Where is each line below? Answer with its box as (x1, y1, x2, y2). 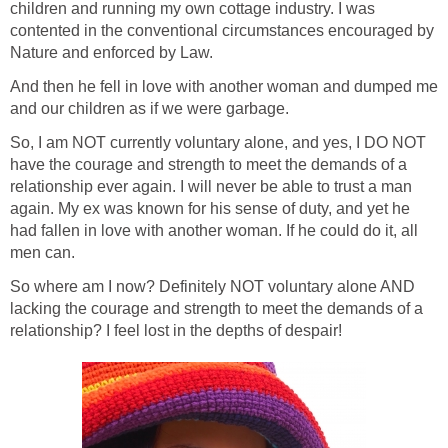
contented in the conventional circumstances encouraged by (10, 21, 434, 39)
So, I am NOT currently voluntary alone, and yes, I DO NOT (10, 133, 426, 151)
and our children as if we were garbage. (10, 99, 289, 117)
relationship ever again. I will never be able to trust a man (10, 177, 412, 195)
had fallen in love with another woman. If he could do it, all (10, 221, 418, 239)
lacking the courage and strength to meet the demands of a (10, 299, 423, 317)
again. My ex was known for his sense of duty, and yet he (10, 199, 410, 217)
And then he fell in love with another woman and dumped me (10, 77, 438, 95)
